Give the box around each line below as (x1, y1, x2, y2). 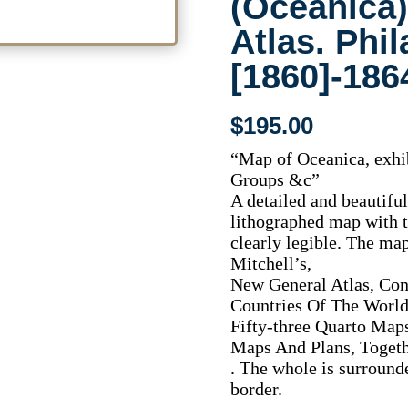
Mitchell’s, (230, 253, 312, 274)
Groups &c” (230, 169, 321, 190)
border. (230, 379, 283, 400)
